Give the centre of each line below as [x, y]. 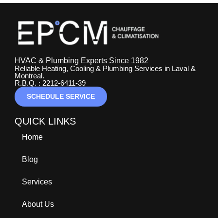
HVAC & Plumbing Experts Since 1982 [82, 60]
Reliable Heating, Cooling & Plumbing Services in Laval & [105, 68]
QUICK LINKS [45, 121]
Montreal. [29, 75]
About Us [38, 204]
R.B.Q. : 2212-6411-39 [50, 83]
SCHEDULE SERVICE [61, 96]
